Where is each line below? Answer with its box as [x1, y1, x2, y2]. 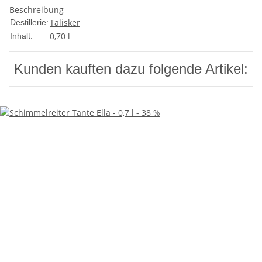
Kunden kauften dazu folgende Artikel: [14, 61, 248, 77]
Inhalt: [10, 31, 33, 41]
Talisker [50, 17, 80, 29]
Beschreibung [9, 4, 64, 16]
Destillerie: [10, 18, 49, 27]
